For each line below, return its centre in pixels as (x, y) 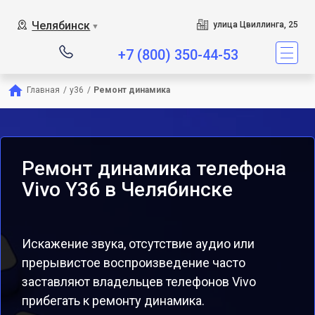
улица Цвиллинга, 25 (255, 25)
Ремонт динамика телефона (154, 168)
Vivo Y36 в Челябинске (127, 189)
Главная (43, 90)
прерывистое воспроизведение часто (134, 263)
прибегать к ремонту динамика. (113, 301)
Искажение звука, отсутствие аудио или (138, 244)
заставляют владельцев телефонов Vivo (139, 282)
